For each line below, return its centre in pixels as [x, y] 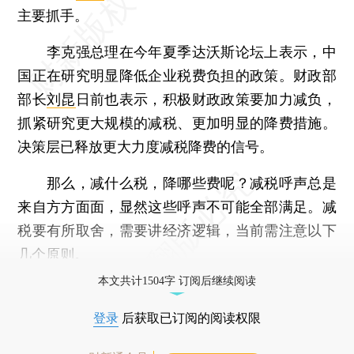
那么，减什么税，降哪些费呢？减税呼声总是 [177, 183]
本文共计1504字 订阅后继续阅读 [177, 281]
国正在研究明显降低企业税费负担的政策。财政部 [177, 75]
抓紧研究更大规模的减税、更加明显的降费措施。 [177, 122]
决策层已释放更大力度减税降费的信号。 [146, 146]
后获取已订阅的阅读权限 [190, 318]
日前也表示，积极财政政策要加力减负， [206, 99]
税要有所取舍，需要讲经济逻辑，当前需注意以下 [177, 230]
